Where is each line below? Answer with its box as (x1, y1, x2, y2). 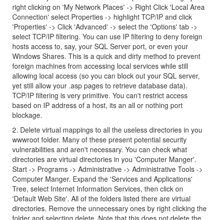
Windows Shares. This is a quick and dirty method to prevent (12, 51, 200, 61)
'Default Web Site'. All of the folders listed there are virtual (12, 193, 191, 203)
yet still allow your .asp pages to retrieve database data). (12, 81, 188, 90)
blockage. (12, 110, 42, 120)
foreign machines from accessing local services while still (12, 61, 188, 71)
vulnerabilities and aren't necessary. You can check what (12, 144, 187, 154)
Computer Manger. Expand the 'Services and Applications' (12, 174, 192, 184)
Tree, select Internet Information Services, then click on (12, 184, 183, 193)
